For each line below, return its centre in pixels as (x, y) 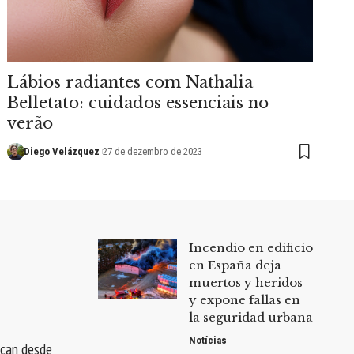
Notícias (207, 340)
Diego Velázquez (61, 151)
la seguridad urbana (250, 317)
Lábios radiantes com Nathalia (130, 82)
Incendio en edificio (250, 247)
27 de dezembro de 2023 (153, 151)
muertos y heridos (245, 282)
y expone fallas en (244, 299)
